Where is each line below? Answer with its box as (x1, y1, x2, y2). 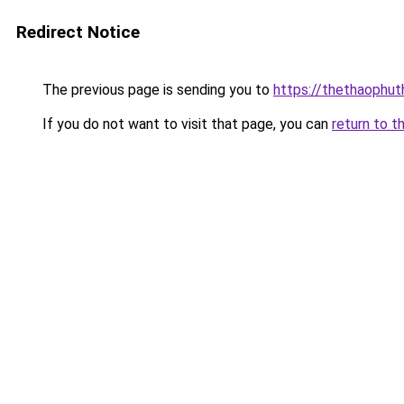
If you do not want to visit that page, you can (39, 115, 332, 133)
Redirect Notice (16, 22, 140, 42)
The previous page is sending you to (39, 81, 273, 98)
